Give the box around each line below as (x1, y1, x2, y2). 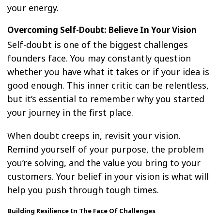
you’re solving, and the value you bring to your (7, 156, 201, 169)
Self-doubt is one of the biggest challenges (7, 38, 188, 50)
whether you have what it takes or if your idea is (7, 65, 209, 77)
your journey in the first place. (7, 106, 133, 118)
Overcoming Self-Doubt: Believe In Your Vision (7, 24, 197, 35)
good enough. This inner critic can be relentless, (7, 79, 209, 91)
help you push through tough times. (7, 184, 159, 196)
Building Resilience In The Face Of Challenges (7, 206, 155, 215)
